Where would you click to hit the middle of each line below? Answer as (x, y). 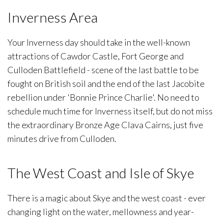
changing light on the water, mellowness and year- (101, 212)
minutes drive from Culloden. (63, 139)
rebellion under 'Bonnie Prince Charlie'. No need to (103, 97)
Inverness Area (53, 17)
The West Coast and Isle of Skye (101, 173)
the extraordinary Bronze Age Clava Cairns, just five (105, 125)
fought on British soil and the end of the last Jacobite (106, 84)
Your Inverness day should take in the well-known (99, 42)
